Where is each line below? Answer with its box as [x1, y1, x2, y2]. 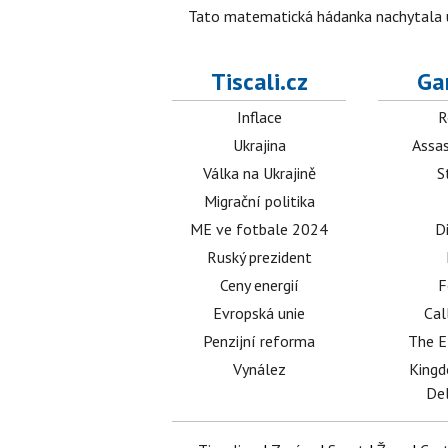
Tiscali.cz [210, 66, 308, 98]
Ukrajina [232, 135, 286, 156]
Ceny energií [219, 275, 299, 296]
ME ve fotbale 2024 [190, 219, 329, 240]
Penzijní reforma [203, 331, 316, 352]
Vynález [232, 359, 286, 380]
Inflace [236, 107, 282, 128]
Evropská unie [213, 303, 306, 324]
